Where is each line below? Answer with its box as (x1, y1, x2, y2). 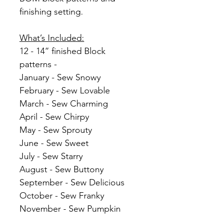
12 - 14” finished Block (19, 46, 106, 57)
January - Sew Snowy (19, 72, 101, 83)
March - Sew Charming (19, 98, 108, 109)
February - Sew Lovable (19, 85, 110, 96)
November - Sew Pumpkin (19, 203, 121, 215)
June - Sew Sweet (19, 138, 89, 149)
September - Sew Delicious (19, 177, 125, 188)
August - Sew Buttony (19, 164, 104, 175)
